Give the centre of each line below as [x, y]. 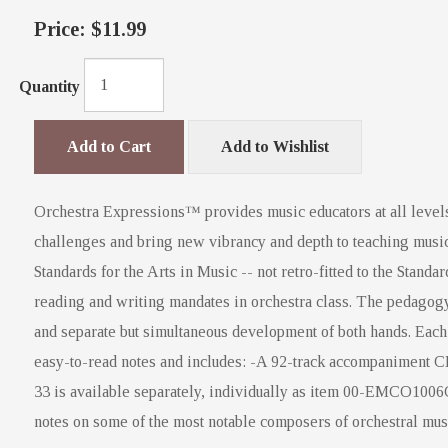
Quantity [49, 87]
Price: [59, 28]
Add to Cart [108, 146]
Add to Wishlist [274, 146]
